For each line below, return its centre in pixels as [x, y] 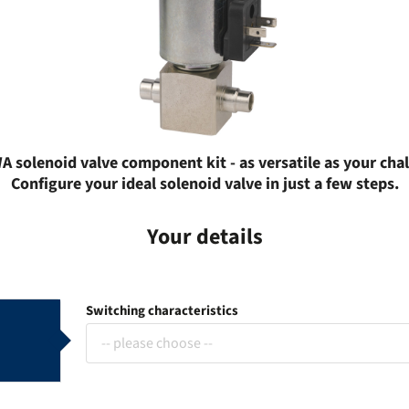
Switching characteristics [162, 311]
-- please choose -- [157, 343]
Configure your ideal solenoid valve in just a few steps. [204, 184]
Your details [204, 236]
